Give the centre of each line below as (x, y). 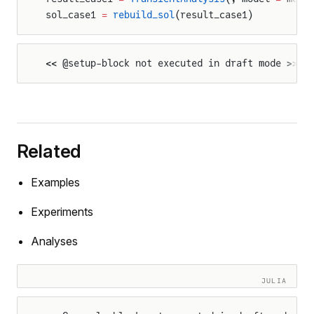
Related (49, 151)
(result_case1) (214, 15)
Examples (55, 182)
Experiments (62, 212)
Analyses (54, 241)
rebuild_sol (141, 15)
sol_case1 (74, 15)
